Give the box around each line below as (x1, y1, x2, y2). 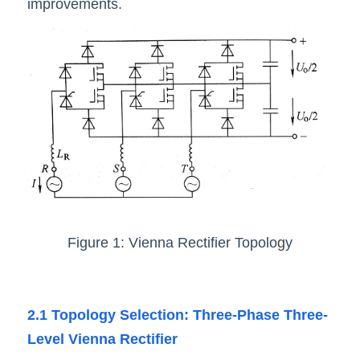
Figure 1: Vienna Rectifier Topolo (67, 234, 277, 251)
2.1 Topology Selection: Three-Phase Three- (27, 306, 328, 323)
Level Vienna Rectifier (27, 330, 178, 347)
